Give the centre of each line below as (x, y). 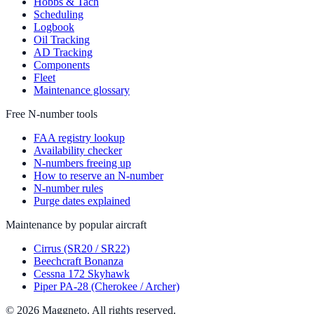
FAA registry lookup (79, 138)
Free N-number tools (52, 114)
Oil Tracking (62, 40)
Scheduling (59, 15)
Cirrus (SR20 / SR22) (82, 249)
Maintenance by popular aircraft (76, 225)
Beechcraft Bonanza (78, 261)
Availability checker (78, 151)
